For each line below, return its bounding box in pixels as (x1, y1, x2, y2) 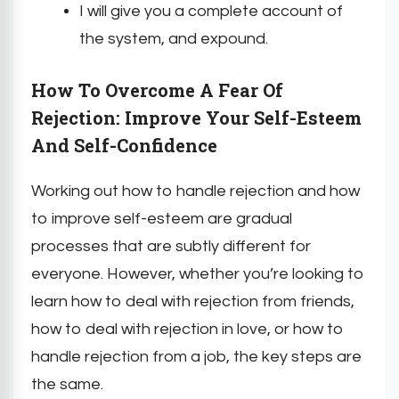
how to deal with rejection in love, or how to (31, 320, 344, 338)
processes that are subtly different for (31, 237, 311, 255)
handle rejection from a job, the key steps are (31, 347, 362, 365)
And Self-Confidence (31, 133, 217, 157)
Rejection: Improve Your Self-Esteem (31, 105, 362, 129)
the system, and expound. (79, 29, 268, 47)
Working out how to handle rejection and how (31, 182, 360, 199)
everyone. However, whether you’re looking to (31, 265, 364, 282)
